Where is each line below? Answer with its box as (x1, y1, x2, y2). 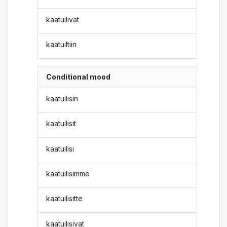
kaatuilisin (46, 94, 79, 103)
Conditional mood (46, 72, 111, 82)
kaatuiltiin (46, 40, 77, 49)
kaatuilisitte (46, 194, 83, 203)
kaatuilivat (46, 15, 80, 24)
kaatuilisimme (46, 169, 90, 178)
